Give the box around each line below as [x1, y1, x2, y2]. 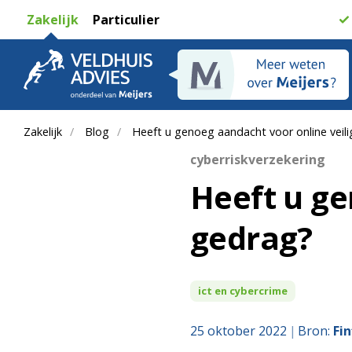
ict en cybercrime [198, 284, 288, 299]
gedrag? [190, 216, 313, 260]
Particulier [90, 11, 160, 28]
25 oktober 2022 [190, 322, 287, 340]
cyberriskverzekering [190, 151, 325, 168]
